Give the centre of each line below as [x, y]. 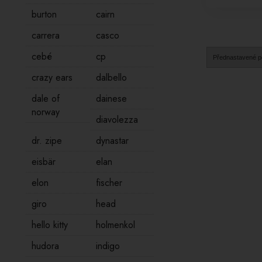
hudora [45, 246]
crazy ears [52, 77]
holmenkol [115, 225]
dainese [111, 99]
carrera [45, 35]
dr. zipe [46, 141]
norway [45, 112]
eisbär [43, 162]
